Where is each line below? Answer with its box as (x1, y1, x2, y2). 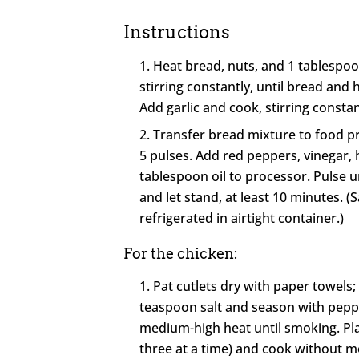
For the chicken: (123, 244, 239, 262)
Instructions (123, 21, 231, 42)
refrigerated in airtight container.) (139, 208, 345, 227)
